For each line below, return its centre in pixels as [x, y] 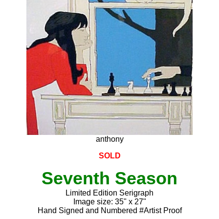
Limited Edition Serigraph [109, 193]
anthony [109, 139]
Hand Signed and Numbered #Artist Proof [109, 210]
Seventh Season [109, 178]
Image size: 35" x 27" [109, 201]
